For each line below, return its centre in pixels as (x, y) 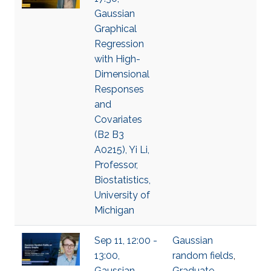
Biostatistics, (122, 180)
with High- (117, 59)
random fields (203, 256)
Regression (119, 44)
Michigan (114, 210)
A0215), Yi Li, (122, 150)
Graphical (116, 29)
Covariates (118, 119)
